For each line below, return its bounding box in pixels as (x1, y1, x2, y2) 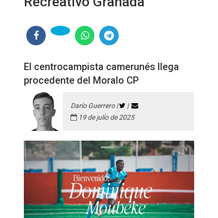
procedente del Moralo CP (24, 74, 139, 86)
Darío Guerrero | (71, 102, 119, 109)
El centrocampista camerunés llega (24, 61, 179, 73)
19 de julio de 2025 (77, 113, 134, 121)
